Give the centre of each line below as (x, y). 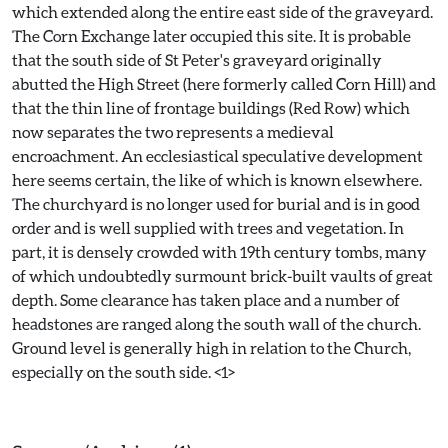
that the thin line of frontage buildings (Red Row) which (211, 107)
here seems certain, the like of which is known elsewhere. (217, 179)
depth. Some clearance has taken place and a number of (206, 299)
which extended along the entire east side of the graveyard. (222, 11)
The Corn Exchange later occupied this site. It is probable (211, 35)
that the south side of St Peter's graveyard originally (197, 59)
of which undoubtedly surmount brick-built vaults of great (222, 275)
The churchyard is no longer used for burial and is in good (216, 203)
